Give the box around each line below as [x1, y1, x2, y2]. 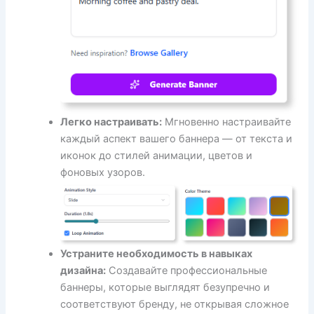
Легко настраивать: [60, 116, 163, 129]
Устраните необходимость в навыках [60, 247, 253, 260]
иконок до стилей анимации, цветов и [60, 149, 253, 163]
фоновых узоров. [60, 166, 146, 179]
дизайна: [60, 264, 107, 277]
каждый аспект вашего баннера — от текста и [60, 132, 293, 146]
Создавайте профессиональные [106, 264, 268, 277]
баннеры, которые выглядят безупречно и [60, 280, 271, 294]
